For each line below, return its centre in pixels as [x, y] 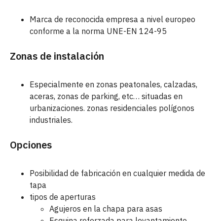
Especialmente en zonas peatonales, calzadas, [113, 84]
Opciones [31, 145]
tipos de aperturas [63, 197]
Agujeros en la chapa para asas [106, 209]
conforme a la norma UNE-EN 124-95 [98, 31]
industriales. [51, 120]
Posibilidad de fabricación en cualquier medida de [117, 173]
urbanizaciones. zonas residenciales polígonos [112, 108]
